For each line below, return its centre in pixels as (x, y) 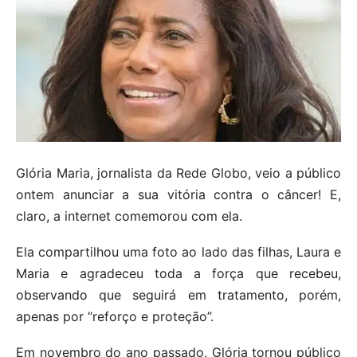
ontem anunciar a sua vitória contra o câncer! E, (178, 195)
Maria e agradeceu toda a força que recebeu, (178, 274)
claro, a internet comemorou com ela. (129, 216)
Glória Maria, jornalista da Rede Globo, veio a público (178, 173)
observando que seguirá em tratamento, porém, (178, 295)
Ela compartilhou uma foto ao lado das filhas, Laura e (178, 252)
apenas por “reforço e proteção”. (115, 317)
